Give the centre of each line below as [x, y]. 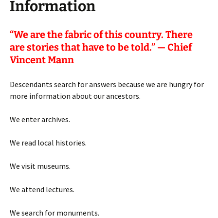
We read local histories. [48, 142]
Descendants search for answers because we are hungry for [107, 84]
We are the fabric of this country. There [103, 34]
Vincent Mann [42, 60]
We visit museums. [40, 166]
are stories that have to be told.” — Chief [101, 47]
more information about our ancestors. [75, 96]
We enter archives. [40, 119]
